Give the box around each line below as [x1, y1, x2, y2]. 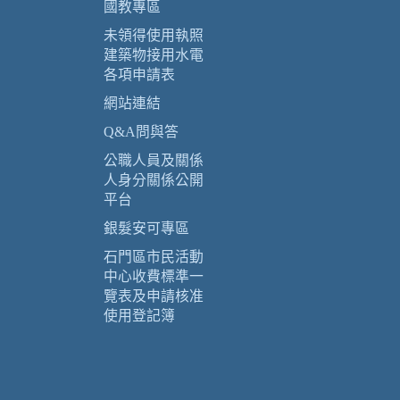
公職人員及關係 [104, 153, 204, 168]
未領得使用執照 [104, 28, 204, 43]
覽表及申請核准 [104, 288, 204, 304]
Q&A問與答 [104, 124, 179, 139]
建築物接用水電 [104, 47, 204, 62]
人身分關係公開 [104, 172, 204, 187]
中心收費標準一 [104, 269, 204, 284]
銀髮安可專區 [104, 221, 189, 236]
